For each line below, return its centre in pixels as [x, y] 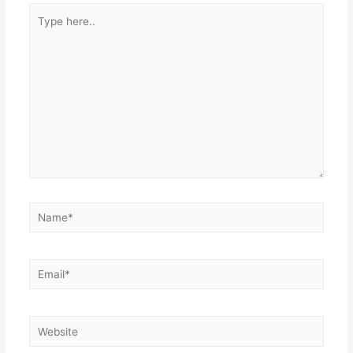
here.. [43, 31]
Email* [44, 268]
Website [48, 325]
